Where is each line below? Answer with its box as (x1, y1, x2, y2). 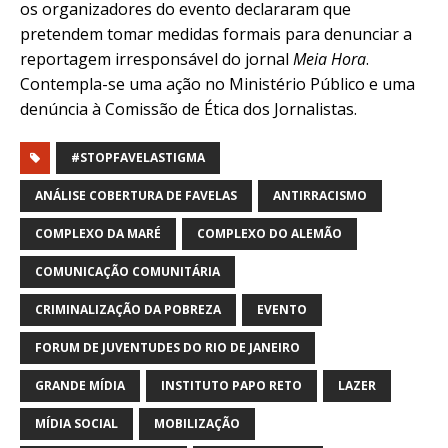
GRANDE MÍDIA (35, 377, 125, 395)
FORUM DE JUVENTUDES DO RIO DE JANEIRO (35, 339, 300, 357)
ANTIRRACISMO (273, 187, 367, 205)
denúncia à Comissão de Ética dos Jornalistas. (20, 98, 357, 121)
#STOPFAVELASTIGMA (71, 149, 205, 167)
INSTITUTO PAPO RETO (161, 377, 302, 395)
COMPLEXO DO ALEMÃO (197, 225, 342, 243)
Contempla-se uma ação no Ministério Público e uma (20, 73, 415, 96)
